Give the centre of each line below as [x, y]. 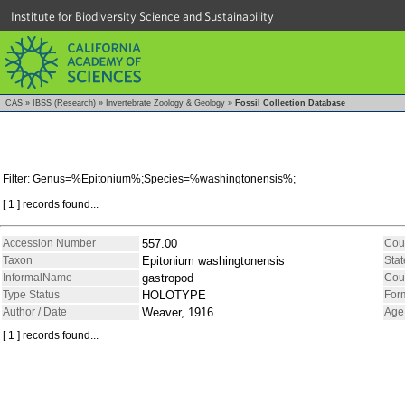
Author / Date [35, 311]
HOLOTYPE [174, 295]
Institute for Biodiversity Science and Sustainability [142, 16]
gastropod [168, 278]
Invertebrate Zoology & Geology [165, 103]
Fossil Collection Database [290, 103]
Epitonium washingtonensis [213, 260]
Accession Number [49, 243]
